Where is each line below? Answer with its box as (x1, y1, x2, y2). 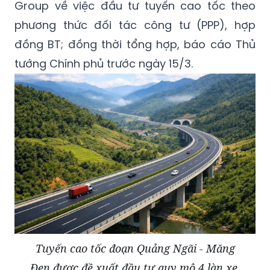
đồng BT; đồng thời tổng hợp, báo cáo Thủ (14, 37, 256, 52)
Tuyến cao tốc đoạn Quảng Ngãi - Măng (35, 241, 235, 256)
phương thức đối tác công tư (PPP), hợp (14, 17, 256, 33)
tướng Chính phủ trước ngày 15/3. (14, 56, 193, 72)
